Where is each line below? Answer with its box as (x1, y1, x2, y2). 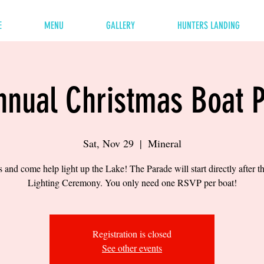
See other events (102, 242, 162, 254)
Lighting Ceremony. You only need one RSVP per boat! (27, 176, 237, 189)
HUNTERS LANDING (177, 19, 240, 31)
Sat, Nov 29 (82, 136, 134, 150)
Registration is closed (93, 227, 171, 240)
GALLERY (106, 19, 135, 31)
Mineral (147, 136, 181, 150)
